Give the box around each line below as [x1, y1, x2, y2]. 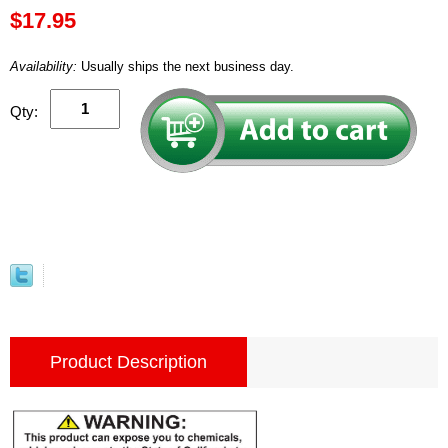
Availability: [10, 58, 81, 74]
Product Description [50, 351, 207, 372]
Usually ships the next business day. [81, 58, 294, 74]
